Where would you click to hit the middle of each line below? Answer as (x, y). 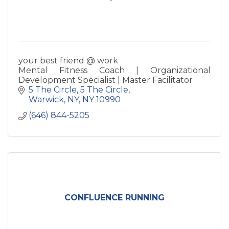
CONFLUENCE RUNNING (114, 197)
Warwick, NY (54, 99)
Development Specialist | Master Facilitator (106, 80)
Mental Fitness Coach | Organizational (114, 70)
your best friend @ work (68, 60)
